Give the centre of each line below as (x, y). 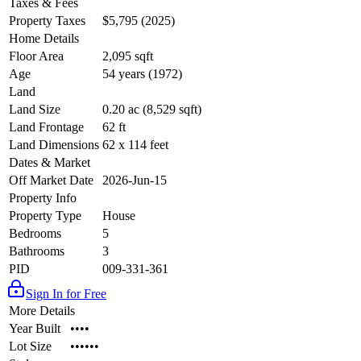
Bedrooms (35, 234)
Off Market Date (51, 180)
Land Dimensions (54, 145)
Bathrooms (37, 251)
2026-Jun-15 (135, 180)
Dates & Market (50, 163)
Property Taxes (47, 21)
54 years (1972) (142, 74)
